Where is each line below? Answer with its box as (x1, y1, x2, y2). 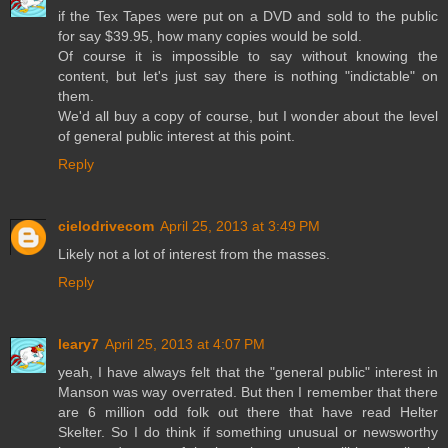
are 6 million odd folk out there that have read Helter (58, 404, 438, 421)
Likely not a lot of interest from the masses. (58, 246, 330, 263)
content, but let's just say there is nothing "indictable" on (58, 68, 438, 85)
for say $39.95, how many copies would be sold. (58, 28, 362, 45)
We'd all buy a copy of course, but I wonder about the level (58, 108, 438, 125)
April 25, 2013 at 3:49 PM (160, 218, 320, 235)
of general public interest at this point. (58, 128, 295, 145)
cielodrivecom (58, 218, 154, 235)
